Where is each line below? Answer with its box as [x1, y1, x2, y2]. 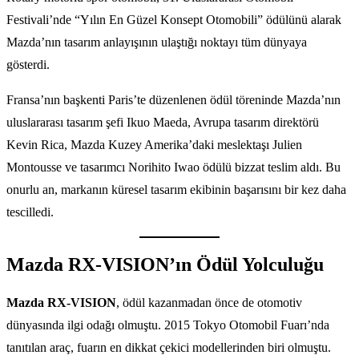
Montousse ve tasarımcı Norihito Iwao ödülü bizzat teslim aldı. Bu [6, 159, 341, 174]
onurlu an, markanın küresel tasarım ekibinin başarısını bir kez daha [6, 182, 346, 196]
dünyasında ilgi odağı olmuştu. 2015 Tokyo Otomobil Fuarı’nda [6, 317, 329, 332]
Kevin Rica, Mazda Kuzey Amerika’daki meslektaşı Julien [6, 137, 302, 151]
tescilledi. [6, 204, 54, 219]
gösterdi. [6, 57, 50, 71]
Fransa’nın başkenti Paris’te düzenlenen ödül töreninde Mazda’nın [6, 92, 341, 107]
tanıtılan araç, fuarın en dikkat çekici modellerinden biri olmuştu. [6, 340, 331, 354]
